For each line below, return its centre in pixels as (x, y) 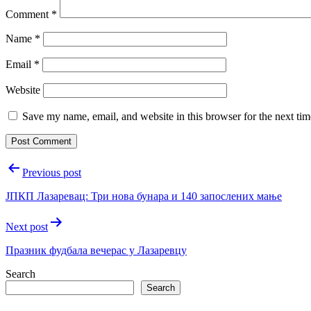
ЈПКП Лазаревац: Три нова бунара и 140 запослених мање (144, 196)
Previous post (52, 172)
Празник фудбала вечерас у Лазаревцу (96, 250)
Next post (27, 226)
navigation (42, 186)
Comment (28, 14)
